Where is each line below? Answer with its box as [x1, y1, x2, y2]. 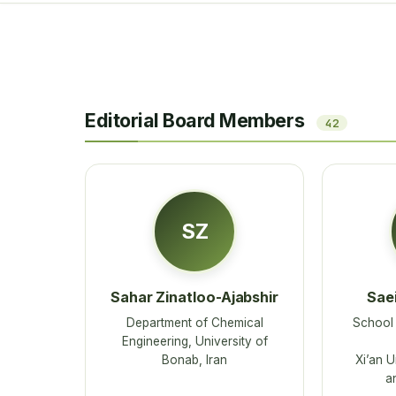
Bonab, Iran [162, 352, 227, 367]
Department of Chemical [126, 315, 263, 330]
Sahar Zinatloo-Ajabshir [110, 288, 279, 307]
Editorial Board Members [85, 108, 308, 132]
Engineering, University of [121, 333, 268, 348]
